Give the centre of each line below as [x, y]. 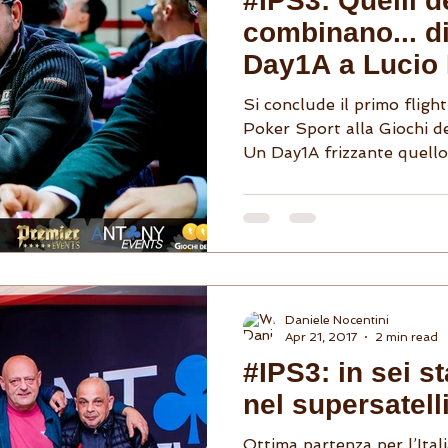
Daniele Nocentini [337, 320]
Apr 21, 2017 [321, 336]
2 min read [406, 336]
